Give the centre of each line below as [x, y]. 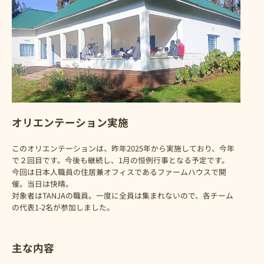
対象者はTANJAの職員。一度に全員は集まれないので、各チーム [123, 196]
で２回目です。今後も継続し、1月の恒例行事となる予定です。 [121, 160]
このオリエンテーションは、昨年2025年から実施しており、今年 [123, 148]
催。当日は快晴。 [42, 184]
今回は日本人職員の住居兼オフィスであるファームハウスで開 [119, 172]
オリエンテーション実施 [70, 123]
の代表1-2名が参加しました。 [63, 207]
